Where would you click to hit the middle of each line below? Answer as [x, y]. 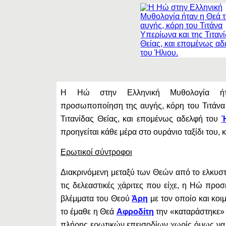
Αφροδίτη [135, 212]
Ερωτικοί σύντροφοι [96, 152]
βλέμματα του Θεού [96, 199]
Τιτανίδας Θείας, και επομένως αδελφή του [141, 119]
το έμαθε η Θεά [88, 212]
